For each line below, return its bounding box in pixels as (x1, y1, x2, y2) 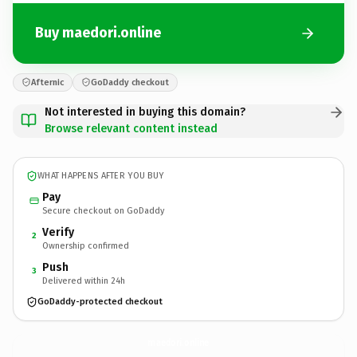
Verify (42, 225, 74, 239)
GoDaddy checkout (91, 76, 169, 88)
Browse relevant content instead (45, 121, 218, 135)
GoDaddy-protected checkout (37, 296, 163, 307)
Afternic (31, 76, 64, 88)
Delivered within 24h (42, 275, 125, 286)
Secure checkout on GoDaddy (42, 205, 164, 216)
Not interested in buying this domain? (45, 104, 245, 119)
